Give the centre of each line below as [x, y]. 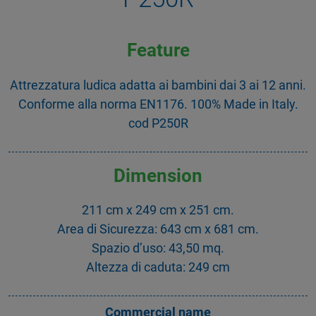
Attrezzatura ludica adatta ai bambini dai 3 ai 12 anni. [158, 85]
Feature [158, 50]
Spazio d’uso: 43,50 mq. [158, 248]
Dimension [158, 175]
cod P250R [158, 123]
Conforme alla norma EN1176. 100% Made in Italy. [158, 104]
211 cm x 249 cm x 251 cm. [158, 210]
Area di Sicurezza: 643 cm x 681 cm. [158, 229]
